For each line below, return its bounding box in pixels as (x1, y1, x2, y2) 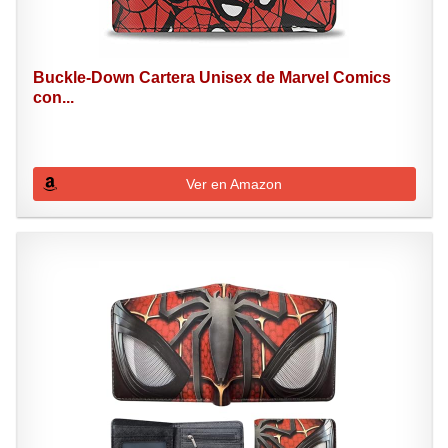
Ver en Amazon (186, 176, 283, 192)
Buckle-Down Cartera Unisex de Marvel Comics (32, 69, 391, 86)
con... (32, 89, 74, 106)
